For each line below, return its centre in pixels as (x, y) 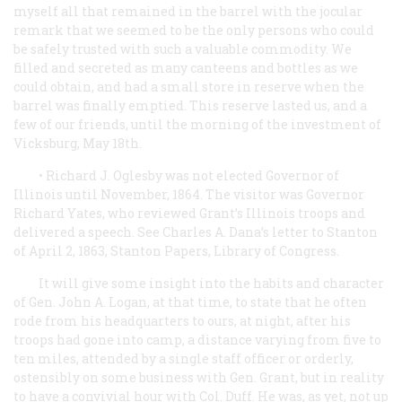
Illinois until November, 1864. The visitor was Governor (189, 194)
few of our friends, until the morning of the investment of (197, 124)
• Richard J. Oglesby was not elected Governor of (189, 175)
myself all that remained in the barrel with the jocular (188, 11)
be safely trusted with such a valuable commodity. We (183, 48)
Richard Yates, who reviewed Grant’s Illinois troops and (189, 213)
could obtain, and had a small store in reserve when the (189, 86)
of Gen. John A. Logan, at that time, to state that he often (190, 301)
